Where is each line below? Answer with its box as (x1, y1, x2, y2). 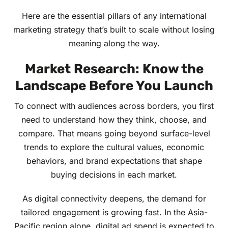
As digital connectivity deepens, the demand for (22, 193, 206, 204)
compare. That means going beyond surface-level (18, 128, 210, 139)
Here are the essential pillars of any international (21, 11, 207, 21)
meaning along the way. (68, 38, 160, 49)
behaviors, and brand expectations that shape (26, 156, 202, 166)
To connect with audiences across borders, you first (14, 101, 214, 111)
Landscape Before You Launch (15, 78, 213, 94)
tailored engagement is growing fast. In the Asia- (20, 207, 208, 218)
